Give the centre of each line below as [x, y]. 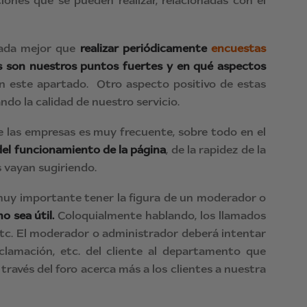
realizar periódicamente [146, 48]
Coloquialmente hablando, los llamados [160, 215]
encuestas [239, 48]
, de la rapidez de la [216, 149]
